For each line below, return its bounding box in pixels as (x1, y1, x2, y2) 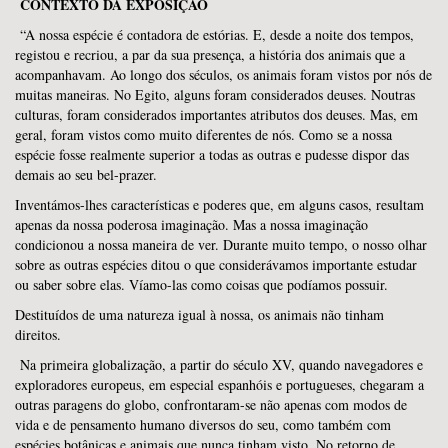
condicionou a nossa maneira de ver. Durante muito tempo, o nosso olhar (15, 234, 427, 254)
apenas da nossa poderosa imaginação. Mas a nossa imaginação (15, 214, 368, 234)
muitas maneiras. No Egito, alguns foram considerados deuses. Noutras (15, 84, 415, 104)
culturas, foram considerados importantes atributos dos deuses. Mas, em (15, 104, 418, 124)
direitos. (15, 324, 61, 344)
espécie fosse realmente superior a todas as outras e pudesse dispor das (15, 144, 409, 164)
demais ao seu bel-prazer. (15, 164, 162, 184)
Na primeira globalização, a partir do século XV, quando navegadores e (15, 354, 423, 374)
